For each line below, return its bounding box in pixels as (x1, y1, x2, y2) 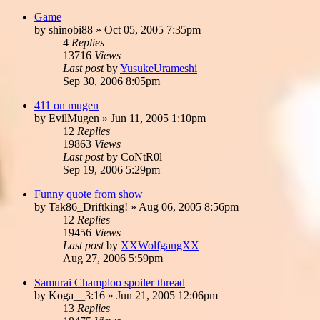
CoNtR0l (121, 150, 162, 163)
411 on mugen (34, 99, 99, 111)
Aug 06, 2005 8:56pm (139, 200, 239, 213)
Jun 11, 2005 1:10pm (111, 111, 206, 124)
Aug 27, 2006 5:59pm (63, 251, 163, 264)
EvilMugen (49, 111, 99, 124)
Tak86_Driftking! (49, 200, 128, 213)
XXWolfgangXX (121, 239, 199, 251)
